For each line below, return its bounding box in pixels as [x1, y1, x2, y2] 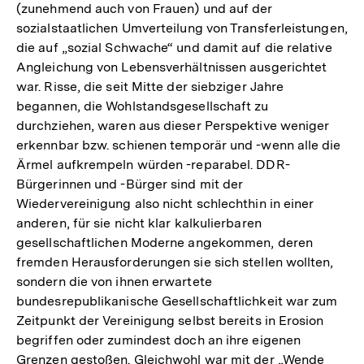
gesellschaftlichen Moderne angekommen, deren [16, 234, 313, 250]
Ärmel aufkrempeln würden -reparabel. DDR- [16, 156, 290, 172]
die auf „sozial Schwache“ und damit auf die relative [16, 39, 332, 55]
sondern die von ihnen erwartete [16, 273, 212, 289]
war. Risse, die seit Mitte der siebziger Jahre [16, 78, 284, 94]
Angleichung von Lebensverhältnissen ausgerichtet [16, 58, 327, 75]
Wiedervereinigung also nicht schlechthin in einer [16, 195, 314, 211]
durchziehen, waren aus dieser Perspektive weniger [16, 117, 330, 133]
